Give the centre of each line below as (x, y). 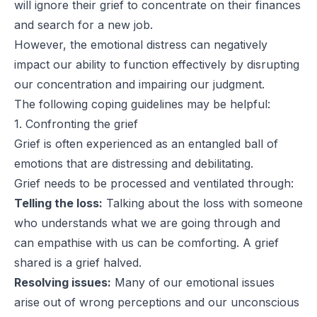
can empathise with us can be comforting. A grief (146, 242)
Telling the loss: (58, 203)
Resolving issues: (63, 282)
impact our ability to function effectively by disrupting (157, 64)
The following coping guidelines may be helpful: (142, 104)
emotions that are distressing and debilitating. (134, 163)
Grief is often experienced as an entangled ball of (146, 143)
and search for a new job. (83, 24)
